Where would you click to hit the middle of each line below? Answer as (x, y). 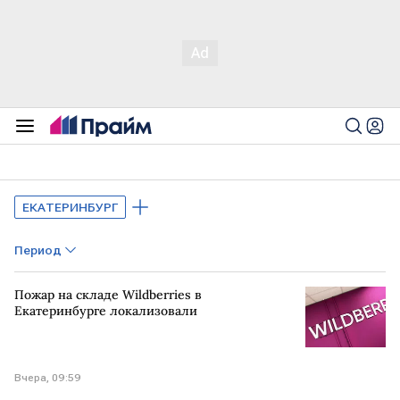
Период (38, 250)
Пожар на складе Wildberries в (108, 295)
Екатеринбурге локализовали (106, 311)
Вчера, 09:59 (48, 377)
